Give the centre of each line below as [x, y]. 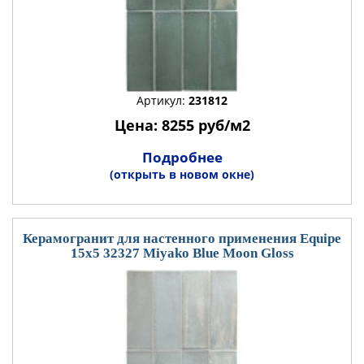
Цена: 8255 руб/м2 [182, 125]
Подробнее [182, 157]
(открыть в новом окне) [182, 174]
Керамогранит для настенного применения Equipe [182, 238]
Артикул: [162, 100]
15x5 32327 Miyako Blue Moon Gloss [182, 253]
